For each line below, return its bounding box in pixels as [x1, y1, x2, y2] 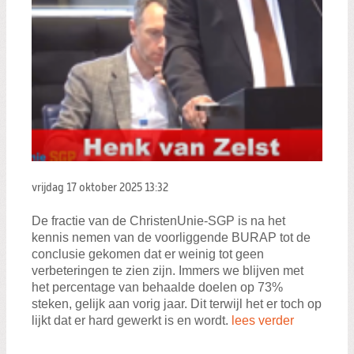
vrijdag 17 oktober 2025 [32, 182, 145, 194]
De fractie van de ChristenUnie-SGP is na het [32, 214, 285, 228]
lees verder [232, 314, 294, 328]
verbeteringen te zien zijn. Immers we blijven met [32, 264, 303, 278]
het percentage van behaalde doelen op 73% [32, 281, 283, 295]
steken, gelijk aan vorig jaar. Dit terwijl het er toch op [32, 297, 322, 311]
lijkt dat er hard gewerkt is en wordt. [32, 314, 232, 328]
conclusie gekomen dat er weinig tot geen [32, 247, 264, 262]
